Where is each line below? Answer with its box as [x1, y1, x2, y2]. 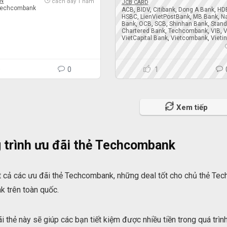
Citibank [153, 6, 175, 14]
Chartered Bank [121, 27, 165, 35]
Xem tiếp [176, 103, 208, 112]
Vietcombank [170, 34, 208, 42]
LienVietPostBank [140, 13, 190, 21]
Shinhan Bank [169, 20, 208, 28]
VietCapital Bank [121, 34, 168, 42]
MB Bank [193, 13, 218, 21]
